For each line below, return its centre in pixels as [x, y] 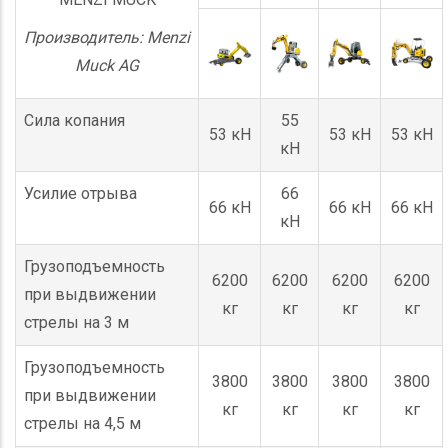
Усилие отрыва [80, 193]
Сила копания [74, 120]
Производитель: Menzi [107, 37]
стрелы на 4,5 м [82, 423]
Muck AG [107, 65]
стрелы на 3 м [76, 322]
